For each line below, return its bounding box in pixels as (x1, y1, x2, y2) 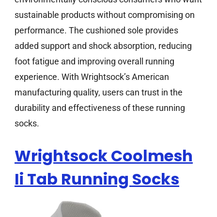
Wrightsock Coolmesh (15, 145, 193, 167)
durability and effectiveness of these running (15, 103, 185, 113)
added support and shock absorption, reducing (15, 41, 192, 51)
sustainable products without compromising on (15, 10, 195, 20)
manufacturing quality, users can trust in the (15, 87, 183, 98)
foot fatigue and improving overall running (15, 56, 174, 67)
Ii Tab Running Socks (15, 168, 179, 190)
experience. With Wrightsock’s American (15, 72, 169, 82)
